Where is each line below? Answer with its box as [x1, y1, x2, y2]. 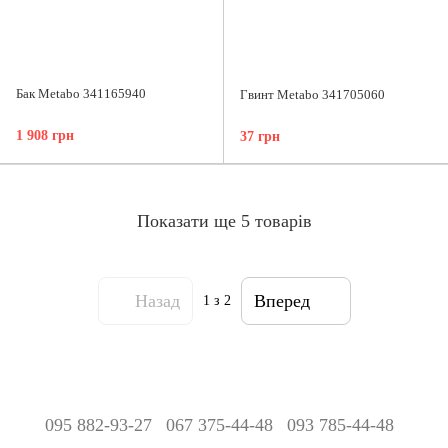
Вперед [253, 290, 310, 311]
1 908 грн [16, 128, 74, 144]
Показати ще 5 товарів [136, 210, 312, 231]
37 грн [240, 129, 280, 145]
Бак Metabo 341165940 [16, 86, 146, 102]
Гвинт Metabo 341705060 [240, 87, 385, 103]
